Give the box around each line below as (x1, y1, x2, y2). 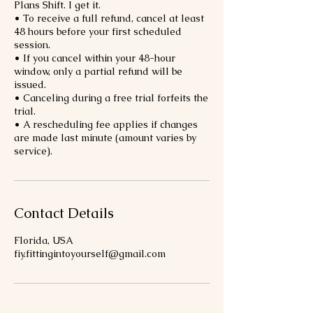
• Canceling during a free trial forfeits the (14, 92, 208, 105)
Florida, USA (14, 234, 73, 247)
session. (14, 38, 50, 52)
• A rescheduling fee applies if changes (14, 118, 198, 131)
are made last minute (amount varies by (14, 131, 196, 145)
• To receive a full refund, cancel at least (14, 12, 204, 25)
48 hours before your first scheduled (14, 25, 182, 38)
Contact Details (14, 204, 114, 223)
